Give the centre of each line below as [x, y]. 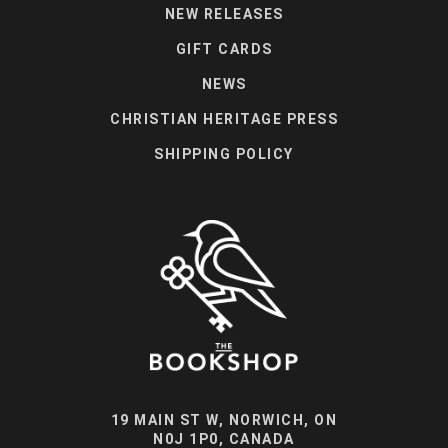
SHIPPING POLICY [224, 153]
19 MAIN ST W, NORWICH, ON [224, 420]
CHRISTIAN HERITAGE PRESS [224, 118]
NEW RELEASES [224, 13]
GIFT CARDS [224, 48]
